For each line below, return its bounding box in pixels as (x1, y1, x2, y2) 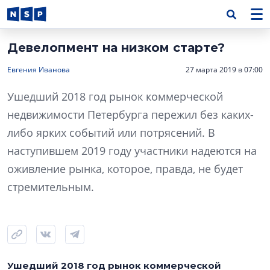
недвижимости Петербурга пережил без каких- (7, 107, 254, 122)
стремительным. (7, 180, 94, 194)
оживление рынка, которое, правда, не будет (7, 162, 243, 176)
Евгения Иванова (7, 64, 70, 75)
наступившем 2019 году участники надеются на (7, 143, 257, 158)
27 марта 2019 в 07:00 (186, 64, 263, 75)
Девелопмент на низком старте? (7, 40, 225, 55)
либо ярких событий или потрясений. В (7, 125, 215, 140)
